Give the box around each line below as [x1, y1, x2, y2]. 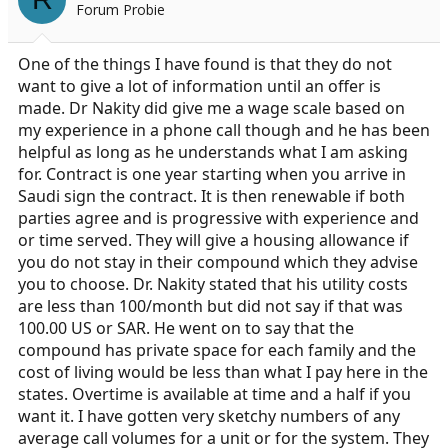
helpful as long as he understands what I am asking [18, 140, 408, 163]
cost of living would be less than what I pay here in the [18, 360, 428, 383]
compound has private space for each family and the [18, 338, 416, 361]
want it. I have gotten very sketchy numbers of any [18, 404, 400, 427]
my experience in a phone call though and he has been [18, 118, 430, 141]
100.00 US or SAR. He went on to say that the [18, 316, 354, 339]
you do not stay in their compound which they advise [18, 250, 418, 273]
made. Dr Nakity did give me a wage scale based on [18, 96, 405, 119]
